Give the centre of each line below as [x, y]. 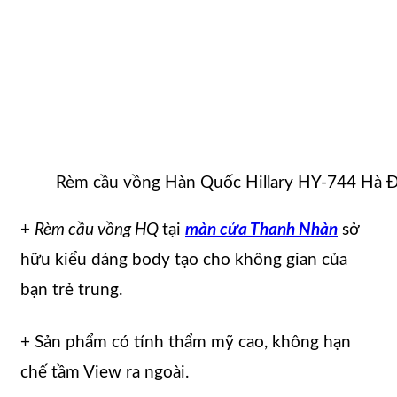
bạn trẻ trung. [71, 290]
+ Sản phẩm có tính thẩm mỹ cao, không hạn [186, 342]
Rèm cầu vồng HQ [98, 230]
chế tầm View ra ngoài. [105, 372]
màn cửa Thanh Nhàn [261, 230]
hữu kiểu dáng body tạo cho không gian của [184, 260]
